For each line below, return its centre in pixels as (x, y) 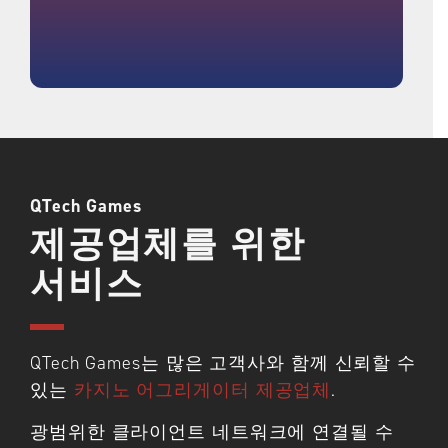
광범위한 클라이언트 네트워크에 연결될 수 (212, 431)
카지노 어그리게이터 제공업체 (202, 390)
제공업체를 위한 (168, 244)
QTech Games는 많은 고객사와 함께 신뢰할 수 (223, 363)
